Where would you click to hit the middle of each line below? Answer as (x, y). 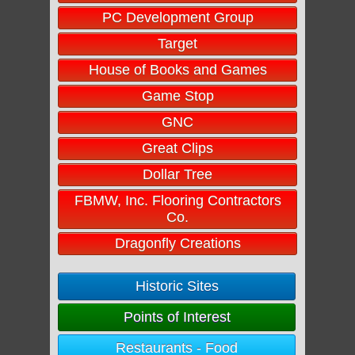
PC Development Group (177, 17)
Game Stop (177, 96)
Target (177, 44)
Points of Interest (177, 317)
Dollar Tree (177, 174)
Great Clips (177, 148)
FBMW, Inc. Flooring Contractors (177, 200)
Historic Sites (177, 286)
